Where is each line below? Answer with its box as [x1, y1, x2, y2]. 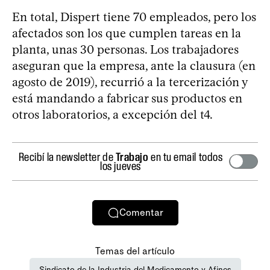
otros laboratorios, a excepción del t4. [12, 107, 213, 122]
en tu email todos [148, 149, 223, 163]
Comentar [119, 207, 163, 219]
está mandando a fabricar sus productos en [12, 90, 242, 105]
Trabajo [115, 149, 149, 163]
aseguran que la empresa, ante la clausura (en [12, 58, 256, 73]
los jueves [100, 159, 141, 172]
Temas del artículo [95, 245, 175, 257]
